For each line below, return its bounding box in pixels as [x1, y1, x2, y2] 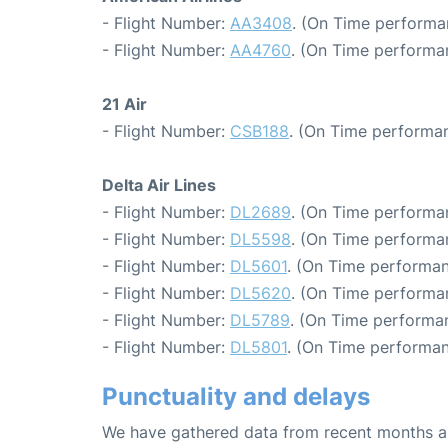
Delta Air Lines [102, 174, 216, 195]
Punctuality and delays [102, 381, 370, 411]
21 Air [102, 93, 147, 114]
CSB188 [230, 120, 289, 141]
